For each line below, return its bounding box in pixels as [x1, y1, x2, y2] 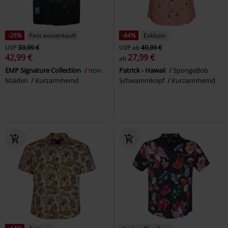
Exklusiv [144, 31, 166, 40]
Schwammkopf [119, 75, 166, 85]
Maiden [5, 75, 30, 85]
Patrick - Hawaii [119, 65, 167, 75]
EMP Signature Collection [5, 65, 82, 75]
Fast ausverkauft [30, 31, 76, 40]
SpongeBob [173, 65, 208, 75]
